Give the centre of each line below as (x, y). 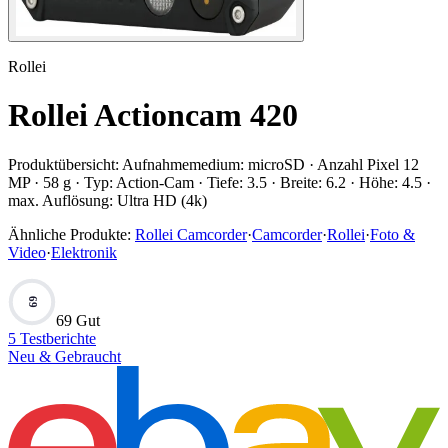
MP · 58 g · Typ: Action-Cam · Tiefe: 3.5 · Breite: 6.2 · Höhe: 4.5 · (219, 182)
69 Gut (78, 320)
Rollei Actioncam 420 (153, 115)
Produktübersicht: (63, 164)
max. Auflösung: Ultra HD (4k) (107, 200)
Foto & (392, 234)
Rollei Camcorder (191, 234)
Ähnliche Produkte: (69, 234)
